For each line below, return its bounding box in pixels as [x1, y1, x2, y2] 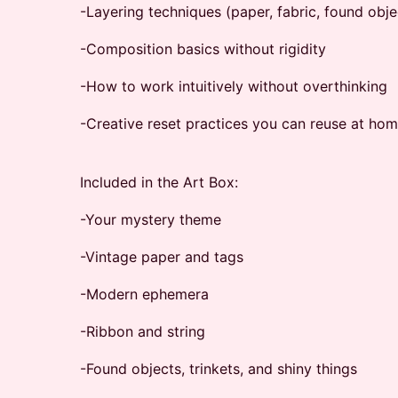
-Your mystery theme [80, 211, 221, 228]
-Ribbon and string [80, 322, 205, 340]
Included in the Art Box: [80, 173, 238, 191]
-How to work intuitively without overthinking [80, 77, 387, 95]
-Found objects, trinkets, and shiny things [80, 360, 357, 378]
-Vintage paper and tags [80, 248, 243, 266]
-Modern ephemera [80, 285, 209, 303]
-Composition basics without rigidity [80, 40, 326, 58]
